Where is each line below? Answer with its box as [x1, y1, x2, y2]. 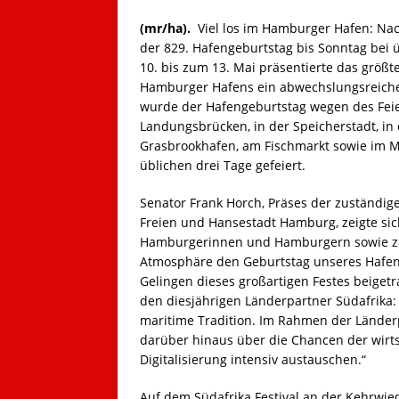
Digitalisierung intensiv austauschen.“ [140, 351, 366, 369]
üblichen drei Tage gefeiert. [140, 157, 305, 175]
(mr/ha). [140, 20, 194, 37]
